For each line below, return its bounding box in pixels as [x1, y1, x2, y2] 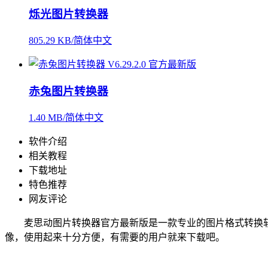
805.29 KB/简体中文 [29, 35, 112, 46]
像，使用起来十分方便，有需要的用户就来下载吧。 [5, 232, 225, 242]
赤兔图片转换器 [29, 84, 108, 98]
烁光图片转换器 [29, 8, 108, 21]
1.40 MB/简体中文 [29, 112, 103, 123]
